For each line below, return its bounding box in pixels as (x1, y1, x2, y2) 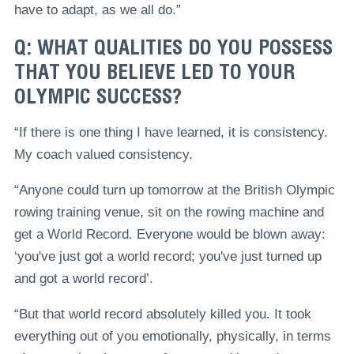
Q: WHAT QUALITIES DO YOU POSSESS (13, 35, 333, 60)
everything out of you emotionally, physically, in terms (13, 329, 331, 345)
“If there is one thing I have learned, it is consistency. (13, 125, 328, 141)
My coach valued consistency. (13, 147, 193, 163)
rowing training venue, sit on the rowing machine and (13, 205, 324, 220)
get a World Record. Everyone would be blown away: (13, 227, 326, 243)
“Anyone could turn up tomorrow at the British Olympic (13, 183, 335, 198)
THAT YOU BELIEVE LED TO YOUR (13, 59, 295, 85)
